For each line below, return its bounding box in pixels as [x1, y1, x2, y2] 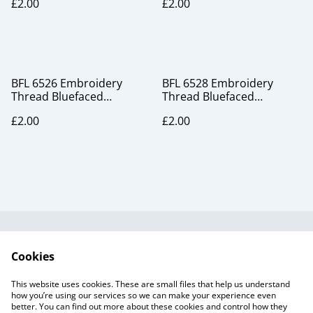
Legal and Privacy [168, 243, 259, 259]
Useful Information [50, 243, 149, 259]
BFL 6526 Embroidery [11, 75, 122, 91]
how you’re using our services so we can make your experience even [11, 289, 276, 301]
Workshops [184, 270, 244, 285]
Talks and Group [170, 256, 257, 272]
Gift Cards [130, 283, 183, 298]
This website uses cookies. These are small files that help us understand [11, 278, 290, 290]
